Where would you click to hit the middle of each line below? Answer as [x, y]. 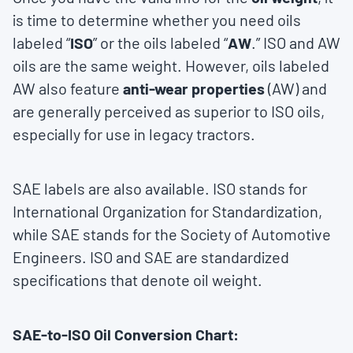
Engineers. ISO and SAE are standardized [151, 257]
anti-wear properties [194, 89]
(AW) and [296, 89]
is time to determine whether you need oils [157, 20]
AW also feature [68, 89]
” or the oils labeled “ [160, 43]
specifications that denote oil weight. [137, 280]
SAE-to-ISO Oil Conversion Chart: [126, 334]
